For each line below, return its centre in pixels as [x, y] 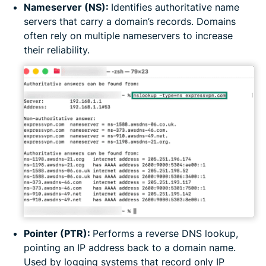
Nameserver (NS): [67, 7]
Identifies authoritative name [175, 7]
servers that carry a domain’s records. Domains [130, 22]
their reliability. [57, 50]
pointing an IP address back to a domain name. [130, 247]
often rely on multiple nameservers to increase [128, 36]
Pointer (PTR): [58, 233]
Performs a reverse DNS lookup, [165, 233]
